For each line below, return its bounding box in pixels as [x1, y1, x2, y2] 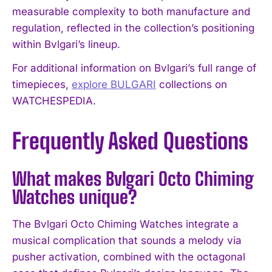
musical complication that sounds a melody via [12, 234, 242, 246]
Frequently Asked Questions [12, 127, 248, 154]
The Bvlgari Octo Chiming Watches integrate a [12, 217, 239, 230]
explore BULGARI [72, 78, 156, 90]
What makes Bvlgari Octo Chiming [12, 167, 254, 189]
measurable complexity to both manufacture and [12, 5, 250, 18]
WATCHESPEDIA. [12, 94, 96, 107]
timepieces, [12, 78, 72, 90]
